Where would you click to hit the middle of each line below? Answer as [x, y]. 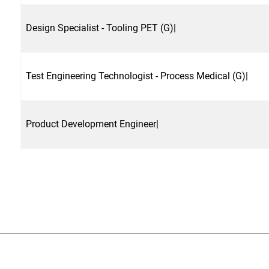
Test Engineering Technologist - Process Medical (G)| [137, 76]
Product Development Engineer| [92, 124]
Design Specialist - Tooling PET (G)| [101, 28]
